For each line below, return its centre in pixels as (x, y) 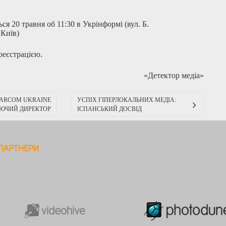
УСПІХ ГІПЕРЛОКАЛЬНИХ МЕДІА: (126, 100)
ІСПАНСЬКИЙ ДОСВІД (109, 109)
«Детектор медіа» (174, 75)
